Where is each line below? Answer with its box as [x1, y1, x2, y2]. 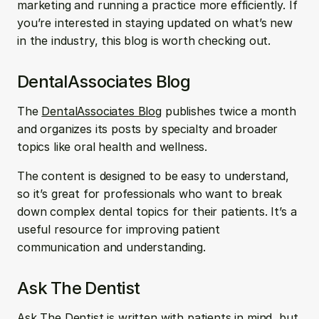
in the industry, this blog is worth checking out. [17, 33, 271, 48]
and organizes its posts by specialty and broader [17, 122, 278, 136]
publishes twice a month [162, 104, 297, 118]
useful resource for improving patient [17, 222, 221, 236]
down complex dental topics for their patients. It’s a [17, 204, 297, 219]
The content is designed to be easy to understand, [17, 169, 290, 183]
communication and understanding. [17, 240, 206, 254]
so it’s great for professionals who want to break [17, 187, 283, 201]
